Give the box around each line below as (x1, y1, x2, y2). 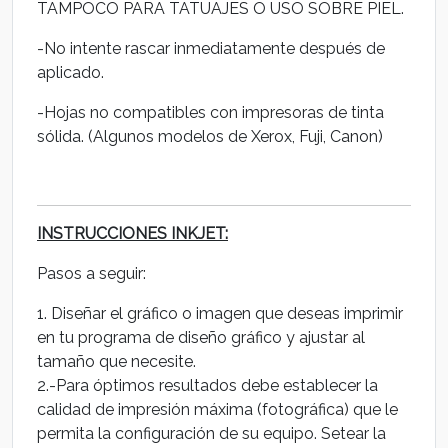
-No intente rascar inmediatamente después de (37, 39, 385, 58)
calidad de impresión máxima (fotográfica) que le (37, 400, 398, 419)
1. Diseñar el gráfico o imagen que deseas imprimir (37, 304, 403, 323)
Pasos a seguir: (37, 264, 146, 283)
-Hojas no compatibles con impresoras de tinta (37, 103, 384, 122)
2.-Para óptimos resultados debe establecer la (37, 376, 378, 395)
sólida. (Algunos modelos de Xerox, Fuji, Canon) (37, 127, 383, 146)
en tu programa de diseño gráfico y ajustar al (37, 328, 365, 347)
